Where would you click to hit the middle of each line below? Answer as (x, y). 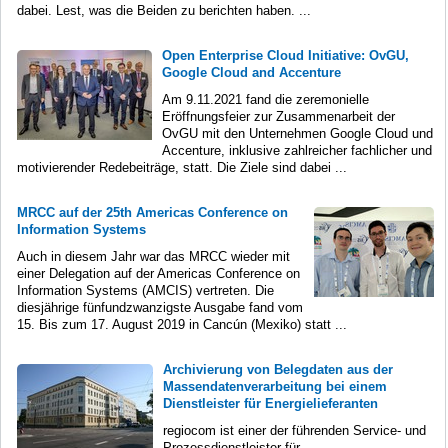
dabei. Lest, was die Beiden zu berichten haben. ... (164, 10)
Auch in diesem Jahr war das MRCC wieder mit (153, 256)
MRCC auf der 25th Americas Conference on (152, 212)
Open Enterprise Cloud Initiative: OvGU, (285, 55)
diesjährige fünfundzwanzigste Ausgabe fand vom (160, 307)
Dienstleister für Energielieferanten (270, 403)
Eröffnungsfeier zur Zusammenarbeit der (278, 116)
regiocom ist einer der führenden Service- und (294, 430)
